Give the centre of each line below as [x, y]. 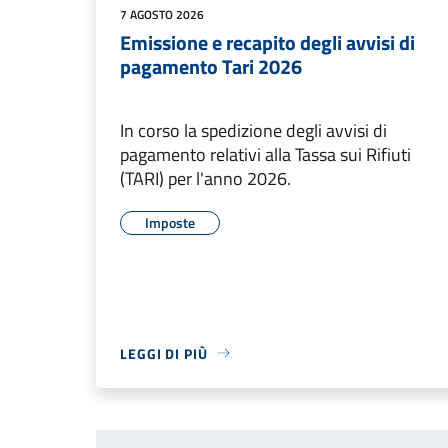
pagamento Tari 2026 [211, 66]
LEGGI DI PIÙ [164, 353]
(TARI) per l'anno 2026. [205, 178]
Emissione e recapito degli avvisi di [267, 42]
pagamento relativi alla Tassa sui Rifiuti [265, 154]
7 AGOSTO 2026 [162, 14]
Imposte [170, 222]
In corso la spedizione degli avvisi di [253, 130]
